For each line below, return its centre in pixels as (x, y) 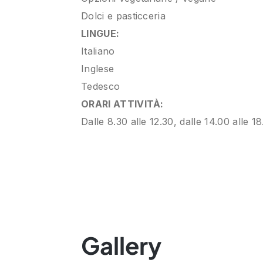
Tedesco (101, 86)
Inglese (98, 69)
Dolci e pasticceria (124, 16)
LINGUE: (100, 33)
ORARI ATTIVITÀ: (122, 104)
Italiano (98, 51)
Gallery (121, 245)
